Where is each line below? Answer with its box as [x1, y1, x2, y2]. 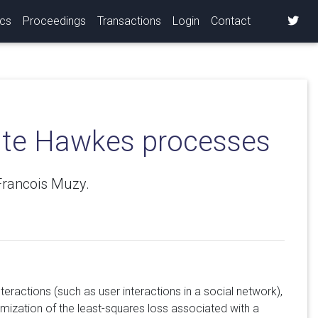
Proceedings [23, 13, 86, 28]
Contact [211, 13, 251, 28]
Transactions [97, 13, 161, 28]
